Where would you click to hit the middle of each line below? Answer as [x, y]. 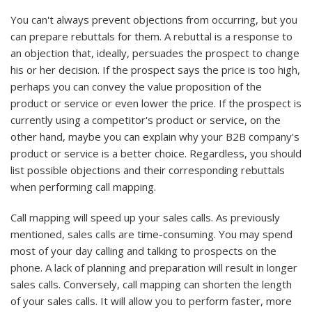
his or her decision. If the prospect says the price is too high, [155, 70]
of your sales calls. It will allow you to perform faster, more [151, 301]
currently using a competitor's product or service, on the [146, 120]
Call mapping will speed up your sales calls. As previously [145, 218]
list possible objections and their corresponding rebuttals [148, 170]
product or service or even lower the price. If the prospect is [156, 103]
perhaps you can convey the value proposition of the [136, 87]
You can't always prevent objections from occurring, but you [154, 20]
